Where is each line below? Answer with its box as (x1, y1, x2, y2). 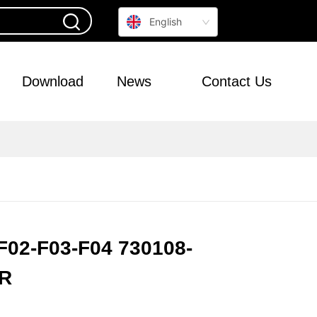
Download (21, 74, 83, 89)
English (149, 16, 183, 28)
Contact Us (201, 74, 272, 89)
